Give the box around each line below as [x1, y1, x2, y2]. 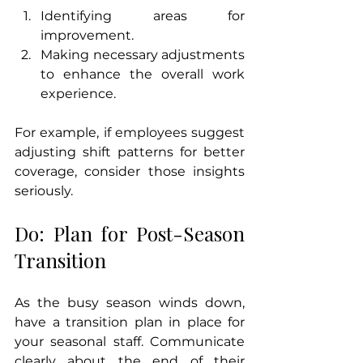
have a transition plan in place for [15, 314, 245, 331]
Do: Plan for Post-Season [15, 220, 245, 247]
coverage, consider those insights [15, 164, 245, 180]
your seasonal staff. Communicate [15, 334, 245, 350]
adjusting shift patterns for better [15, 144, 245, 160]
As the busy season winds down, [15, 295, 245, 311]
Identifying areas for [41, 8, 245, 24]
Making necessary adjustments [41, 47, 245, 63]
